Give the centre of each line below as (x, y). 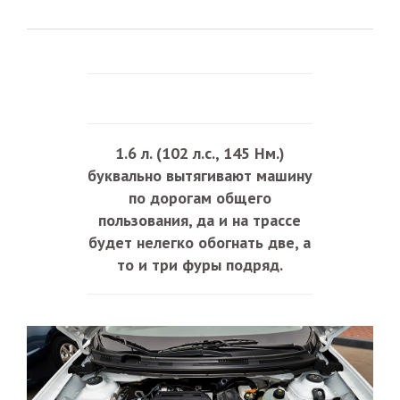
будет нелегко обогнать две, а (200, 243)
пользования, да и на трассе (200, 221)
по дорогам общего (200, 198)
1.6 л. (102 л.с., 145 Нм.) (200, 154)
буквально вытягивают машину (200, 176)
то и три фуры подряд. (200, 265)
